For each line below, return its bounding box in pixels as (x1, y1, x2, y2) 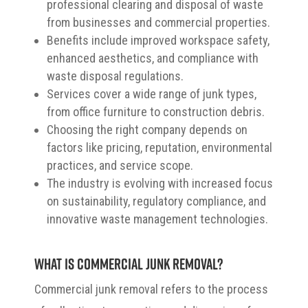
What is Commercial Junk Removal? (34, 254, 223, 273)
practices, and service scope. (47, 157, 193, 173)
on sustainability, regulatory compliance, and (47, 193, 266, 208)
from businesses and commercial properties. (47, 14, 270, 30)
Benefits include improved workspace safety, (47, 32, 269, 47)
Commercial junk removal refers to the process (34, 281, 268, 296)
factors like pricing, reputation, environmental (47, 140, 272, 155)
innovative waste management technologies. (47, 211, 268, 226)
